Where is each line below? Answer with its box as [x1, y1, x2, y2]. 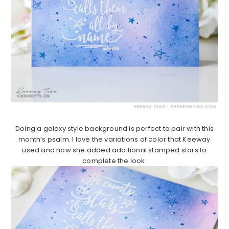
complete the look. [82, 156, 147, 166]
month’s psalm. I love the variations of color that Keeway [18, 134, 211, 145]
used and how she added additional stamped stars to [22, 145, 207, 155]
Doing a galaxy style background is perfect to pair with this [15, 124, 214, 134]
